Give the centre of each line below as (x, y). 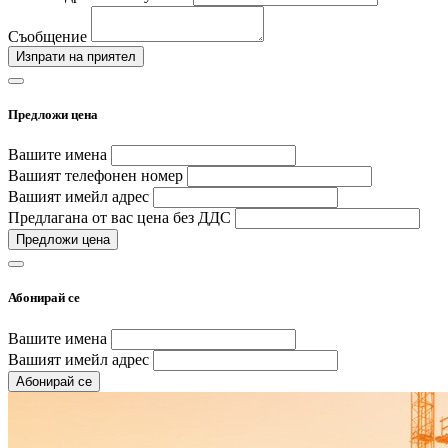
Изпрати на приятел (76, 56)
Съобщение (47, 36)
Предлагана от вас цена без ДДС (119, 218)
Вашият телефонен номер (95, 176)
